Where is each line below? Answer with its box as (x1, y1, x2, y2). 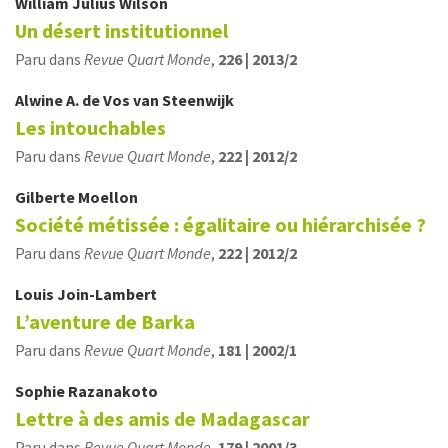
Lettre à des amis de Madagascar (15, 406, 310, 431)
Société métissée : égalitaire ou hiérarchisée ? (15, 212, 426, 237)
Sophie (15, 381, 68, 401)
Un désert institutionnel (15, 18, 228, 43)
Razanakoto (68, 381, 158, 401)
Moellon (78, 187, 138, 207)
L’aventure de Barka (15, 309, 195, 334)
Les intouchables (15, 115, 166, 140)
